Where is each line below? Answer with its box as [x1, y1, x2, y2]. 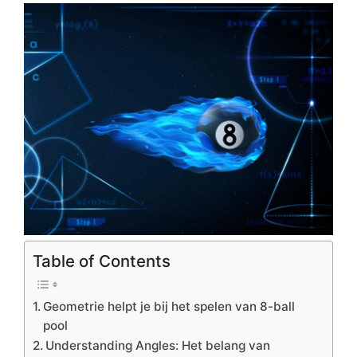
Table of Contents [33, 250, 171, 271]
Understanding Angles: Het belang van [45, 337, 271, 353]
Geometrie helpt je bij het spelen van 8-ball [43, 298, 296, 314]
